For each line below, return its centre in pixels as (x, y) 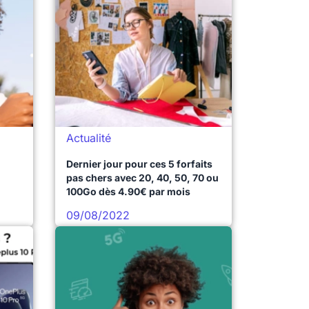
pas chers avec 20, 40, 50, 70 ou (142, 178)
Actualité (89, 138)
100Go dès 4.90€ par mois (128, 191)
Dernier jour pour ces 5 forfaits (139, 164)
